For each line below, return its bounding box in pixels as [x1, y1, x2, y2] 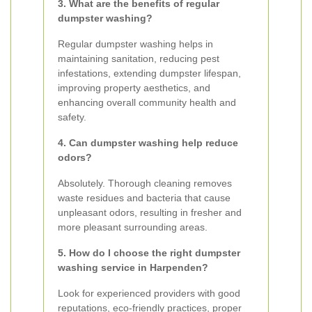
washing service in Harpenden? [58, 262, 208, 273]
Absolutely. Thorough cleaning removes [58, 178, 232, 189]
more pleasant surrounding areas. [58, 221, 208, 233]
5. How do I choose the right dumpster [58, 247, 240, 258]
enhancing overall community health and [58, 97, 236, 108]
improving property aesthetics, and [58, 82, 210, 93]
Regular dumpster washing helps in [58, 38, 213, 49]
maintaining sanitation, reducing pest [58, 53, 219, 64]
